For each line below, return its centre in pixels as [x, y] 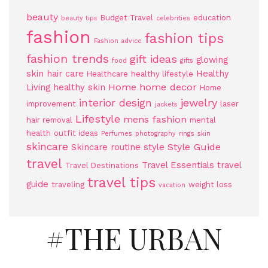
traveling [68, 185]
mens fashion [155, 119]
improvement [51, 104]
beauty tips [79, 18]
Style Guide [194, 147]
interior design [115, 103]
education [212, 18]
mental [203, 120]
